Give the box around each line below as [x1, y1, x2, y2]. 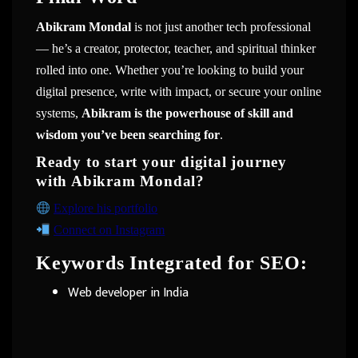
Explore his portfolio [54, 201, 158, 216]
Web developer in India [68, 282, 189, 304]
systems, [36, 105, 82, 120]
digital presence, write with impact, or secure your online [36, 84, 321, 98]
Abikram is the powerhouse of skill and [82, 105, 293, 120]
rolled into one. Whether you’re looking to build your [36, 62, 304, 77]
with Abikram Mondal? [36, 173, 205, 190]
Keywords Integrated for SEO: [36, 253, 308, 274]
